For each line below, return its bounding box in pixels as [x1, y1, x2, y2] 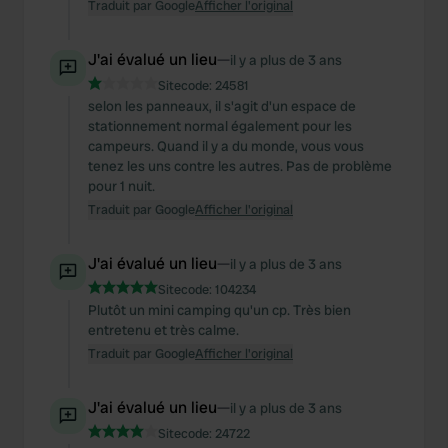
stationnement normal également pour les [88, 117, 352, 135]
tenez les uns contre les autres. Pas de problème [88, 157, 392, 175]
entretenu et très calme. [88, 321, 239, 339]
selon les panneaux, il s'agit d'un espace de [88, 97, 356, 115]
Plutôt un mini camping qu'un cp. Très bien [88, 301, 351, 319]
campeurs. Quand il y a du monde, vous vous [88, 137, 364, 155]
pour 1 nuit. [88, 177, 155, 195]
